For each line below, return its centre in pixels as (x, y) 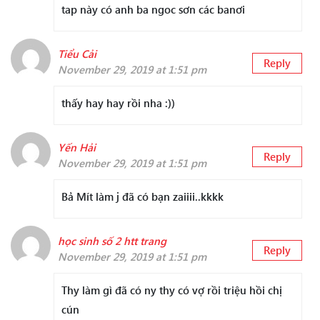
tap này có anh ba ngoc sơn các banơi (153, 10)
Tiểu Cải (77, 54)
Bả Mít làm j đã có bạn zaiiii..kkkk (142, 197)
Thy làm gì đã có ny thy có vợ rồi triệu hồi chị (172, 290)
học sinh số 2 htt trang (112, 241)
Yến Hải (77, 147)
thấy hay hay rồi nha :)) (118, 103)
